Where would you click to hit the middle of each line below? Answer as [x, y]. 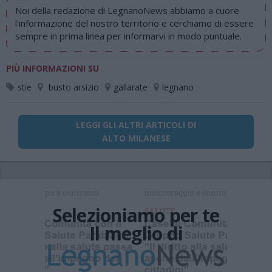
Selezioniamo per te [136, 216]
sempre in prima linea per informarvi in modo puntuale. [128, 36]
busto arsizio [74, 87]
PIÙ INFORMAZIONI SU [53, 68]
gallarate [131, 87]
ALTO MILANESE [136, 138]
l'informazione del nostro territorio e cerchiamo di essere [134, 23]
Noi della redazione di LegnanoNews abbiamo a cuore [127, 10]
